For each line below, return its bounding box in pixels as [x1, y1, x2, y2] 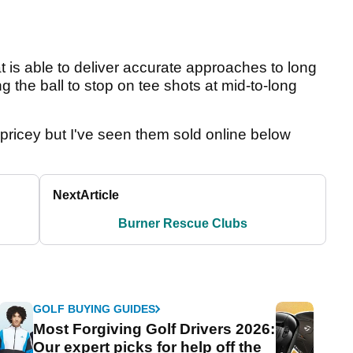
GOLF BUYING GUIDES [33, 302, 156, 315]
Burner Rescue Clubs [118, 216, 248, 230]
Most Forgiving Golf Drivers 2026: [33, 320, 276, 337]
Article [80, 188, 120, 202]
